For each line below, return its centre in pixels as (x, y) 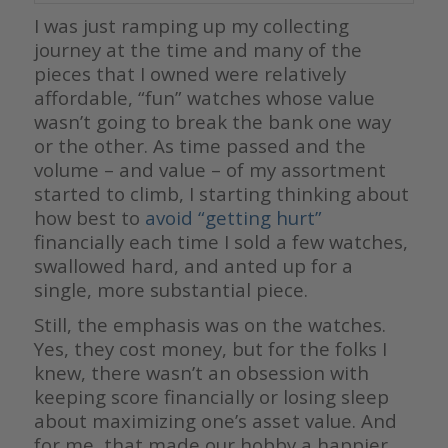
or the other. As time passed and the (199, 145)
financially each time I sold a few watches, (220, 241)
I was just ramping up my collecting (191, 25)
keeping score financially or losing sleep (211, 396)
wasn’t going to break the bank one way (212, 121)
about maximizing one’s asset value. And (215, 420)
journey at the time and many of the (197, 49)
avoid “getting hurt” (233, 217)
